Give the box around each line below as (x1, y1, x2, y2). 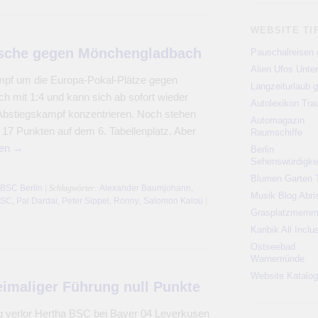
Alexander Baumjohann (99, 183, 191, 193)
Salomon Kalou (143, 196, 203, 206)
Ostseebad (250, 241, 295, 252)
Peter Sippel (61, 196, 109, 206)
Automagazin (250, 115, 305, 126)
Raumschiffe (250, 127, 302, 138)
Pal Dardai (16, 196, 57, 206)
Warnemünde (250, 253, 305, 264)
